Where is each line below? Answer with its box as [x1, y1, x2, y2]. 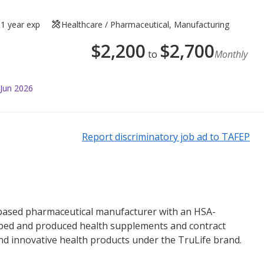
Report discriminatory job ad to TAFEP [82, 130, 250, 143]
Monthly [214, 47, 247, 61]
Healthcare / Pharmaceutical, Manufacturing [61, 18, 230, 30]
